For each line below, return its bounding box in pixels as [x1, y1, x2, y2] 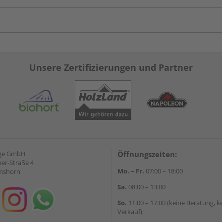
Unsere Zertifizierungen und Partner [29, 61, 193, 73]
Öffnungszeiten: [117, 149, 177, 159]
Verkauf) [117, 207, 142, 216]
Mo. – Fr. [117, 166, 144, 175]
